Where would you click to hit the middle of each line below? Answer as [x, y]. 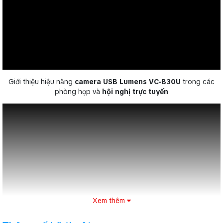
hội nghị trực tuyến [135, 91]
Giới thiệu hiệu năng [42, 81]
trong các [198, 81]
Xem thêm [110, 201]
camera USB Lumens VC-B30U [128, 81]
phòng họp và [78, 91]
